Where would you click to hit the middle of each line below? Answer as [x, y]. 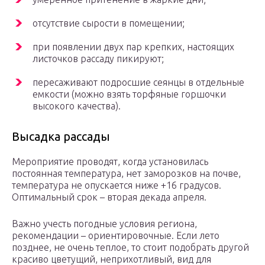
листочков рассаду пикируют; [98, 59]
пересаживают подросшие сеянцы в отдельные [138, 83]
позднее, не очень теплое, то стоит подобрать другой [130, 248]
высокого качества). [77, 106]
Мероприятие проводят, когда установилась [110, 162]
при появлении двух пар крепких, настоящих [133, 47]
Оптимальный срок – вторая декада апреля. [109, 197]
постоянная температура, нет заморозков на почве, [126, 174]
